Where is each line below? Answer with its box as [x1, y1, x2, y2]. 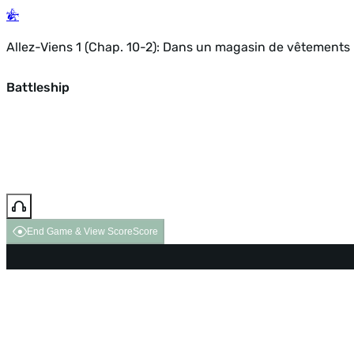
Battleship [6, 79, 70, 95]
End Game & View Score [27, 226, 133, 238]
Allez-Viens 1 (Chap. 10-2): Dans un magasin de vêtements [6, 40, 350, 55]
